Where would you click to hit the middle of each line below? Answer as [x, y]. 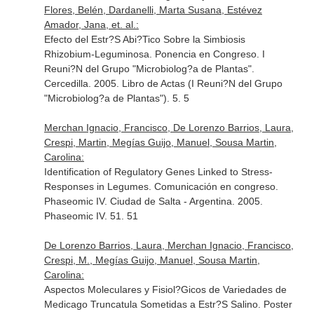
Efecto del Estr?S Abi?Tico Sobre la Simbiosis [144, 39]
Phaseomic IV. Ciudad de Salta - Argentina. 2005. [153, 201]
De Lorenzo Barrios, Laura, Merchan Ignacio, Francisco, [169, 245]
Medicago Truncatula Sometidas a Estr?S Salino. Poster [168, 304]
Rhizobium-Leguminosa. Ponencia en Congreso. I [154, 54]
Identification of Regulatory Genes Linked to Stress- [158, 172]
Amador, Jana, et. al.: [91, 25]
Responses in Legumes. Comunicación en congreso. [161, 186]
